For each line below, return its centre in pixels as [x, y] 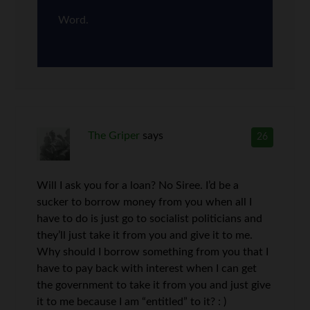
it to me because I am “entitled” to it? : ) [132, 302]
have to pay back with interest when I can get [147, 268]
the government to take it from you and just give [154, 285]
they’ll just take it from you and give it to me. [145, 235]
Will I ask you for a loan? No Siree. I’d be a [138, 185]
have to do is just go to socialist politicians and [150, 219]
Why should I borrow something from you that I [153, 252]
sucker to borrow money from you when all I [145, 202]
